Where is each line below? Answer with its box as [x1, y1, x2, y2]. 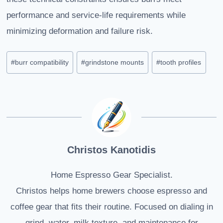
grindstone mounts [85, 58, 144, 66]
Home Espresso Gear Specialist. [50, 170, 173, 180]
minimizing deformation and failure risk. [6, 26, 153, 36]
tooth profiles [160, 58, 202, 66]
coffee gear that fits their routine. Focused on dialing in [10, 202, 213, 212]
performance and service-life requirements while [6, 10, 186, 20]
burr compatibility [15, 58, 69, 66]
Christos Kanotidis [67, 144, 156, 155]
